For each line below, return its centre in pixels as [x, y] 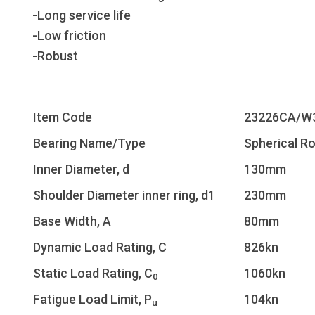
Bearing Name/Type [89, 143]
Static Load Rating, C [93, 273]
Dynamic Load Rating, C [100, 247]
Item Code [63, 117]
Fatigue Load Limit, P [92, 299]
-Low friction [69, 35]
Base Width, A [72, 221]
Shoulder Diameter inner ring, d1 [124, 195]
